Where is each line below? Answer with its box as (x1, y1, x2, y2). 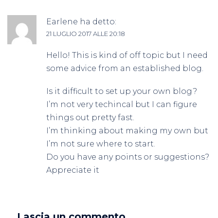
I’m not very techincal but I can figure (46, 100, 197, 109)
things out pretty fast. (46, 113, 134, 123)
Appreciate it (46, 165, 99, 175)
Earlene (46, 17, 78, 27)
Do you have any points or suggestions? (46, 152, 209, 162)
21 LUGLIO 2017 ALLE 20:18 (46, 30, 125, 38)
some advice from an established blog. (46, 64, 203, 73)
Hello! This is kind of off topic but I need (46, 51, 208, 60)
